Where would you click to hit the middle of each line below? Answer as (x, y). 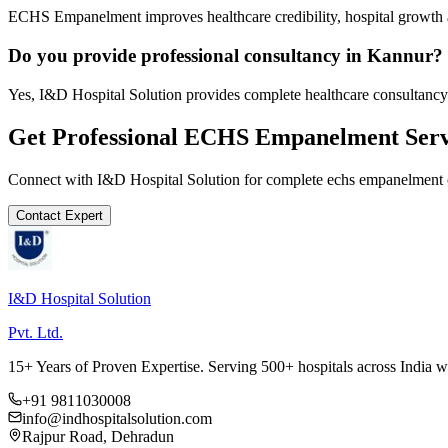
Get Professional (96, 136)
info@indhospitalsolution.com (117, 418)
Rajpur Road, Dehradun (98, 436)
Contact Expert (59, 215)
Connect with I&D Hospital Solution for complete (167, 179)
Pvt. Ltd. (35, 332)
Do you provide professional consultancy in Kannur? (225, 56)
